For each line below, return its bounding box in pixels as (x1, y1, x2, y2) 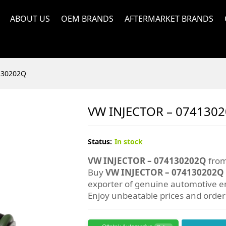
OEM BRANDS (61, 13, 114, 24)
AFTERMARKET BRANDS (125, 13, 213, 24)
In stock (115, 137, 143, 146)
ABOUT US (10, 13, 50, 24)
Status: (88, 137, 112, 146)
